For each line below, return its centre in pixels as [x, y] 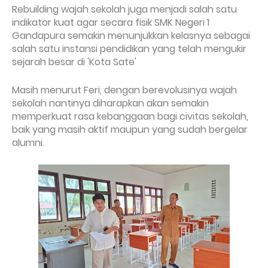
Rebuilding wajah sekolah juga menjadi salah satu [124, 9]
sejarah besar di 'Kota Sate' [75, 62]
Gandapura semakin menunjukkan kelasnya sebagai [131, 36]
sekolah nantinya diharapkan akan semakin [110, 103]
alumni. [28, 143]
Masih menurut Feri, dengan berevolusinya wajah [124, 90]
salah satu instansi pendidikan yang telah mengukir [129, 49]
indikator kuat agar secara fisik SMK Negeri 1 [111, 22]
